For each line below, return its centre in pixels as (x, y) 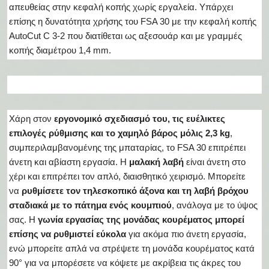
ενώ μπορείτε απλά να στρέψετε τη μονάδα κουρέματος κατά (132, 248)
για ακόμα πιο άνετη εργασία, (187, 234)
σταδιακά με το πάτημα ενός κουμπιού (90, 205)
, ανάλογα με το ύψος (215, 205)
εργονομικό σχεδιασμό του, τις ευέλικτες (140, 119)
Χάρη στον (30, 119)
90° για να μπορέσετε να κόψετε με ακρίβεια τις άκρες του (125, 263)
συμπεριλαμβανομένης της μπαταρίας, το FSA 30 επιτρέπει (127, 147)
